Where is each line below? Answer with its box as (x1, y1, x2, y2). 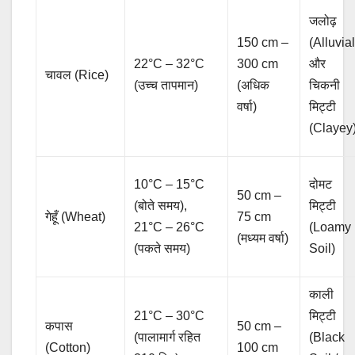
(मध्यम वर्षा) (237, 231, 289, 245)
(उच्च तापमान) (134, 78, 199, 92)
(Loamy (309, 219, 352, 234)
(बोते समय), (134, 198, 188, 212)
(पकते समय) (134, 241, 191, 255)
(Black (309, 330, 345, 344)
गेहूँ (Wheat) (45, 209, 106, 223)
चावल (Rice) (45, 67, 109, 82)
